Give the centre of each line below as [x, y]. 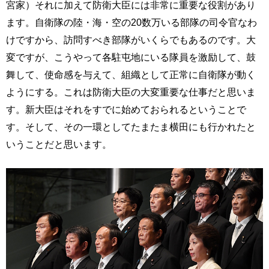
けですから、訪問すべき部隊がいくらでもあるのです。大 [131, 40]
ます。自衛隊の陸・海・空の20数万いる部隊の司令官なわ [131, 22]
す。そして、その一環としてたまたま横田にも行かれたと [131, 127]
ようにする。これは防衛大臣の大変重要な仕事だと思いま [131, 92]
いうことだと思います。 [59, 144]
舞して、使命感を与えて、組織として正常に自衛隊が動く [131, 74]
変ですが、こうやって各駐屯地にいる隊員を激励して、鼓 [131, 57]
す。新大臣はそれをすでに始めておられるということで [126, 109]
